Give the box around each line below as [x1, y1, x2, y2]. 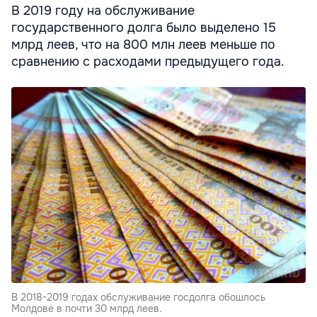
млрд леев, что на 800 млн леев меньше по [11, 36, 275, 52]
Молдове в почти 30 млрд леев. [11, 301, 162, 315]
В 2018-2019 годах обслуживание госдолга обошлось [11, 290, 265, 304]
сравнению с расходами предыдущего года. [11, 53, 284, 69]
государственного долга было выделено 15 [11, 19, 276, 35]
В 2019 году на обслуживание [11, 2, 195, 18]
